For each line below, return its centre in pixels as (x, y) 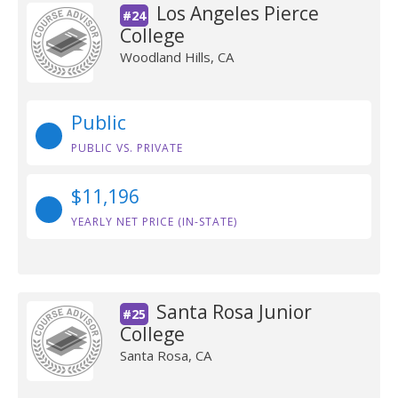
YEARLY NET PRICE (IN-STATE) (154, 222)
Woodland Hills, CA (176, 57)
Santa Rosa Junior (234, 312)
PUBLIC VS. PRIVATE (127, 148)
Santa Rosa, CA (165, 355)
